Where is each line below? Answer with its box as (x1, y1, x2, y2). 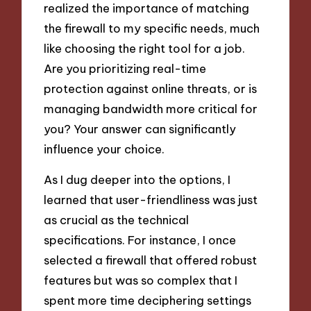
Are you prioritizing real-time (44, 60, 207, 76)
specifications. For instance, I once (44, 233, 237, 248)
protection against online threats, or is (44, 81, 258, 96)
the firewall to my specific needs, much (44, 20, 260, 35)
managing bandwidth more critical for (44, 101, 258, 116)
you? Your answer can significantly (44, 121, 237, 136)
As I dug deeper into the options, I (44, 172, 231, 187)
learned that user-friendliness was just (44, 192, 258, 208)
